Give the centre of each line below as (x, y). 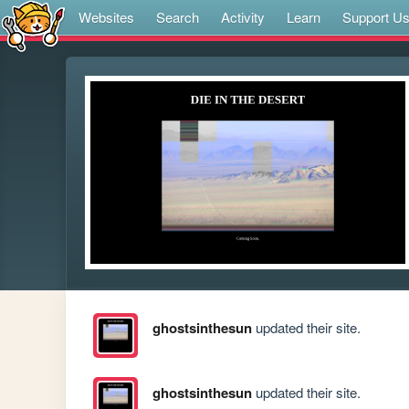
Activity (243, 17)
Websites (106, 17)
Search (178, 17)
